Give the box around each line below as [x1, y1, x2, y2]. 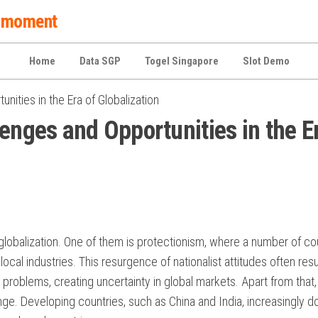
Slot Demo [242, 55, 290, 67]
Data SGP [79, 55, 121, 67]
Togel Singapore [144, 55, 219, 67]
